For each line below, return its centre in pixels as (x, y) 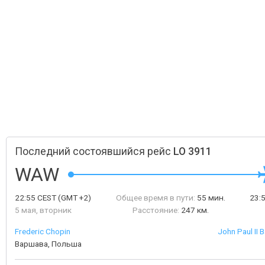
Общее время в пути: (155, 198)
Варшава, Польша (48, 244)
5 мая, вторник (43, 210)
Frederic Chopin (43, 231)
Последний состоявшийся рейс (94, 151)
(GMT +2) (74, 198)
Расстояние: (156, 210)
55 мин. (211, 198)
